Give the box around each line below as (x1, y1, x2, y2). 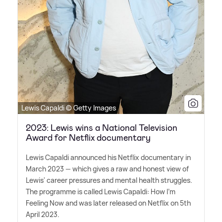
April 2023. (26, 209, 59, 219)
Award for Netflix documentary (26, 131, 151, 144)
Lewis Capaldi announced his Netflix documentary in (26, 152, 191, 162)
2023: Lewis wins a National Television (26, 121, 177, 134)
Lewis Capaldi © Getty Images (21, 103, 116, 112)
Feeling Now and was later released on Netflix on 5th (26, 198, 191, 208)
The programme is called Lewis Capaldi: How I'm (26, 186, 175, 196)
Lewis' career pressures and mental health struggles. (26, 175, 192, 185)
